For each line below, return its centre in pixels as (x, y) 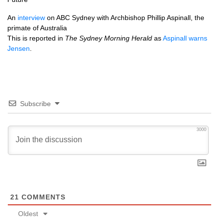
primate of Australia (37, 28)
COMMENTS (42, 197)
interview (31, 18)
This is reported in (36, 38)
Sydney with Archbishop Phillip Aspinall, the (137, 18)
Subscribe (35, 104)
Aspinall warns (185, 38)
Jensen (19, 48)
